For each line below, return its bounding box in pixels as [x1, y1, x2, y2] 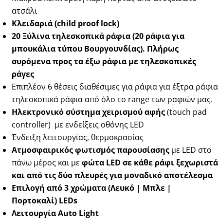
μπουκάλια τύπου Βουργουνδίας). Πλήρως [12, 43, 179, 54]
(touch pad [165, 106, 207, 117]
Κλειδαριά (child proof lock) [12, 18, 119, 29]
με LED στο [169, 144, 212, 155]
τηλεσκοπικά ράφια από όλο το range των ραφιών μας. [12, 93, 213, 105]
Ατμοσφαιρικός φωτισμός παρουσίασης [12, 144, 169, 155]
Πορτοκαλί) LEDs [12, 195, 77, 206]
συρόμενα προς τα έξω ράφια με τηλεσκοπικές [12, 55, 196, 67]
